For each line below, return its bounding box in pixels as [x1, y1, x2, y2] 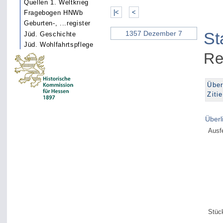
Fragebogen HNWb [24, 9, 83, 17]
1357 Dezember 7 [125, 29, 182, 38]
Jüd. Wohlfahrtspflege [24, 40, 94, 48]
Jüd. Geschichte [24, 30, 76, 38]
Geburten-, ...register [24, 19, 91, 27]
